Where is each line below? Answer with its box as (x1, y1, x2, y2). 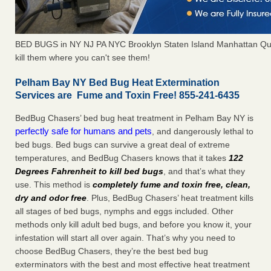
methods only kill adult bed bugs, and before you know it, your (15, 220, 252, 230)
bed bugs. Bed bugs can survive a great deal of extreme (15, 140, 230, 150)
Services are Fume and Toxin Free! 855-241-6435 (15, 90, 240, 101)
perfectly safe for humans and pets (15, 126, 152, 137)
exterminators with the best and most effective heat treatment (15, 260, 250, 270)
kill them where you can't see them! (15, 53, 150, 63)
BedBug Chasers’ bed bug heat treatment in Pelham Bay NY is (15, 113, 253, 123)
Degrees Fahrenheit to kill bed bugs (15, 166, 163, 177)
